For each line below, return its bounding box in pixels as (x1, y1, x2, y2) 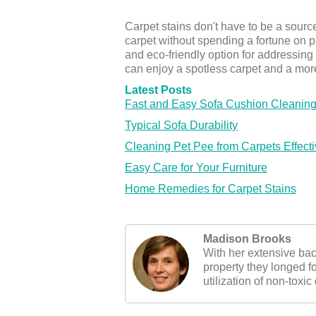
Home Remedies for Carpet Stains (125, 183, 296, 195)
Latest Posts (125, 84, 192, 96)
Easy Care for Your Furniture (125, 162, 267, 174)
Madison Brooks (203, 233, 291, 245)
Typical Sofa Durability (125, 119, 238, 131)
